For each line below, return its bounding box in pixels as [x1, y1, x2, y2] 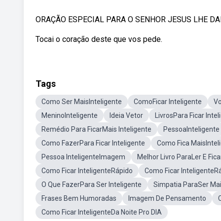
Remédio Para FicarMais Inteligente [41, 125, 151, 133]
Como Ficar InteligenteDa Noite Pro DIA [41, 208, 162, 216]
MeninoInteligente [41, 111, 98, 119]
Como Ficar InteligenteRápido [41, 167, 133, 175]
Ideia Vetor [110, 111, 143, 119]
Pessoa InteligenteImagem [41, 153, 125, 161]
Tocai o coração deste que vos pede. [36, 35, 162, 44]
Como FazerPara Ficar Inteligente [41, 139, 145, 147]
